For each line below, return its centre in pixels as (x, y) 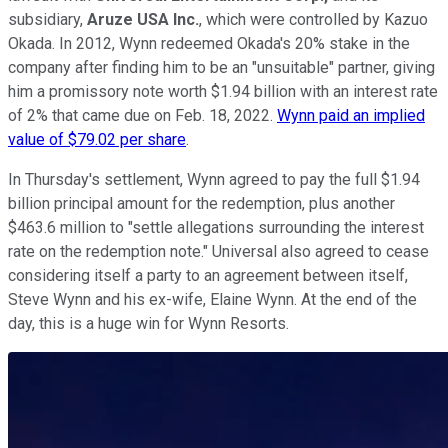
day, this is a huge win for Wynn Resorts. (150, 323)
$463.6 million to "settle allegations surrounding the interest (216, 227)
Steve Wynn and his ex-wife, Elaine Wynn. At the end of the (212, 299)
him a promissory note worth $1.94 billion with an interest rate (223, 91)
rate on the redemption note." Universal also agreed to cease (218, 251)
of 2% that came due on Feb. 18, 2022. (142, 115)
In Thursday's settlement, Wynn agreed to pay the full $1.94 (214, 179)
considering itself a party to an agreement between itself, (208, 275)
